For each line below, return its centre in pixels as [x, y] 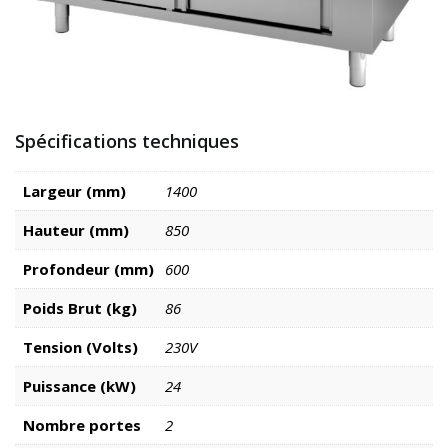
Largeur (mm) [74, 190]
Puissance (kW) [79, 385]
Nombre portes [82, 424]
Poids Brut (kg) [80, 307]
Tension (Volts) [80, 346]
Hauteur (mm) [76, 229]
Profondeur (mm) [88, 268]
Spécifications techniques [127, 140]
